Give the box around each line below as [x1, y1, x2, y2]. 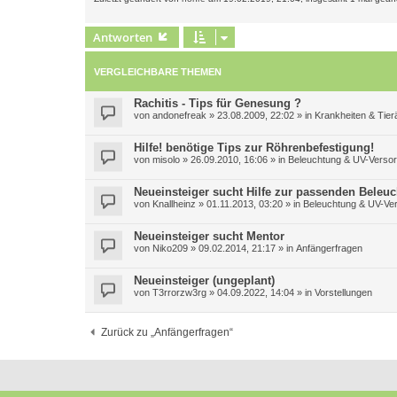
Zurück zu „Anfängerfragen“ [101, 325, 233, 339]
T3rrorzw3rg [152, 286, 206, 298]
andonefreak [152, 109, 206, 121]
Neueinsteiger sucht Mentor [134, 229, 284, 243]
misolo [152, 153, 180, 165]
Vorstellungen [315, 286, 372, 298]
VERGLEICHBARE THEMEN [94, 66, 222, 77]
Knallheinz [152, 198, 196, 209]
